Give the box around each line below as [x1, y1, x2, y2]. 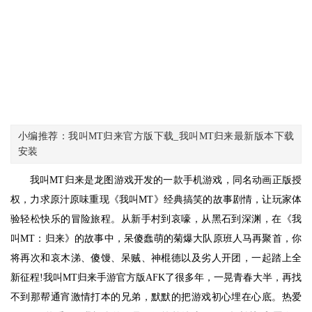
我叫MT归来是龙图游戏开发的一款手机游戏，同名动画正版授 [30, 175, 302, 185]
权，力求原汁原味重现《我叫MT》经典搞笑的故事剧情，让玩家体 [10, 194, 302, 205]
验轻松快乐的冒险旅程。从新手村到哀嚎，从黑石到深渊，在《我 [10, 214, 302, 224]
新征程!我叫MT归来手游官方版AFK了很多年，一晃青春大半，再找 [10, 272, 302, 283]
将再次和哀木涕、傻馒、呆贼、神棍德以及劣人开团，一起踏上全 [10, 253, 302, 263]
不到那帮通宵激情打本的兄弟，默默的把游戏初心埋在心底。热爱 [10, 292, 302, 302]
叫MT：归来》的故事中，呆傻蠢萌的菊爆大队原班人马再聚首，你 [10, 233, 302, 244]
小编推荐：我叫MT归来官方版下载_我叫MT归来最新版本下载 [18, 131, 294, 141]
